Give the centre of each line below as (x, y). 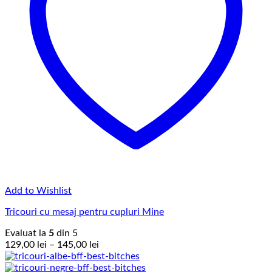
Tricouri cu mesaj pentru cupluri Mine (84, 212)
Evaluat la (27, 233)
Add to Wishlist (38, 190)
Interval (114, 244)
